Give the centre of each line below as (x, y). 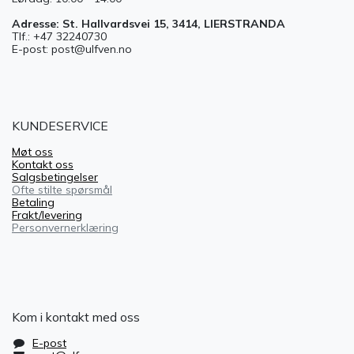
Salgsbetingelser (55, 177)
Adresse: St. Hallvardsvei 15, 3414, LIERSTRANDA (149, 24)
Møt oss (32, 152)
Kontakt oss (43, 164)
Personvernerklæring (65, 228)
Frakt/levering (47, 215)
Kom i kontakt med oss (76, 317)
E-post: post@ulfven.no (72, 49)
